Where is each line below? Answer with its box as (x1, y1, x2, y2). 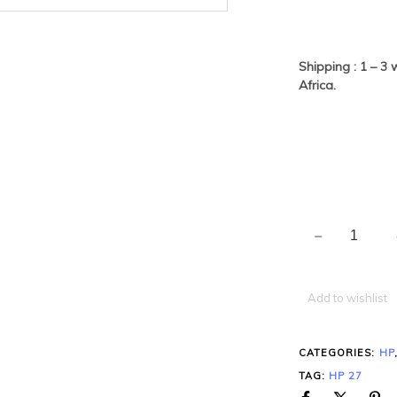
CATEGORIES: (298, 346, 379, 359)
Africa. (298, 77, 336, 94)
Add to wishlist (307, 290, 387, 305)
